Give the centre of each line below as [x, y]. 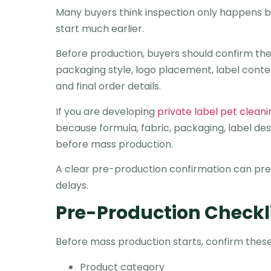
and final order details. [108, 87]
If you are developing [106, 111]
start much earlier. [100, 28]
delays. [72, 185]
